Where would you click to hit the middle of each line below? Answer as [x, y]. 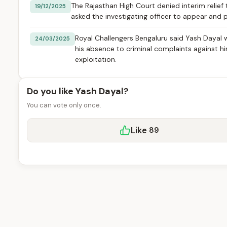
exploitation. [96, 59]
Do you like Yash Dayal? [78, 91]
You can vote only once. [64, 105]
